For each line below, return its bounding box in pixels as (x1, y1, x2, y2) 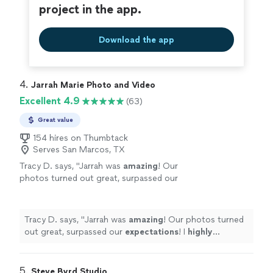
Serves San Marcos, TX (33, 144, 125, 155)
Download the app (99, 34, 174, 45)
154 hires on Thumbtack (33, 133, 128, 144)
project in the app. (39, 2, 141, 17)
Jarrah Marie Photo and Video (31, 80, 155, 91)
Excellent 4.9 (19, 95, 80, 107)
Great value (38, 116, 73, 124)
